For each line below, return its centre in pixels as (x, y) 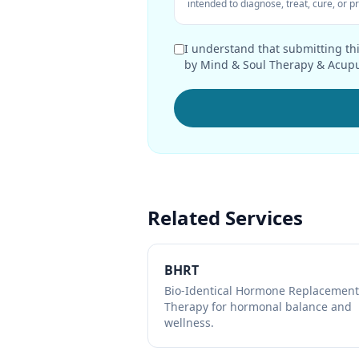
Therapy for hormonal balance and (258, 307)
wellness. (189, 323)
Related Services (225, 218)
